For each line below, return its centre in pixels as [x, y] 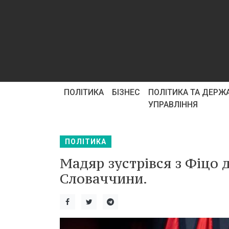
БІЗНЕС [126, 92]
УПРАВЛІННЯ [173, 105]
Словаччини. [104, 178]
